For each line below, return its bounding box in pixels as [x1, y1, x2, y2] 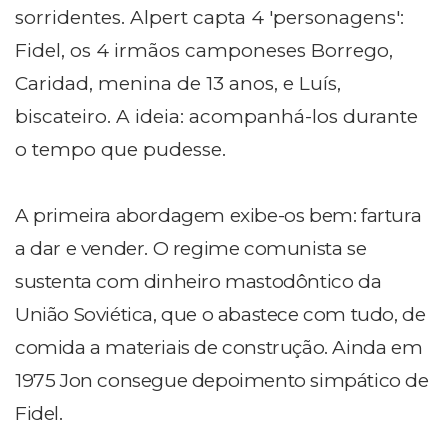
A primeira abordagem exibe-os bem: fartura [15, 204, 422, 228]
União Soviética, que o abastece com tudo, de [15, 303, 426, 327]
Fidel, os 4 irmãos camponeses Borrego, [15, 39, 393, 63]
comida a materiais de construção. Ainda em [15, 336, 423, 360]
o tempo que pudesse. [15, 138, 226, 162]
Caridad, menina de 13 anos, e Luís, [15, 72, 341, 96]
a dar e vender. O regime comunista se [15, 237, 367, 261]
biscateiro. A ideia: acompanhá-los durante [15, 105, 418, 129]
